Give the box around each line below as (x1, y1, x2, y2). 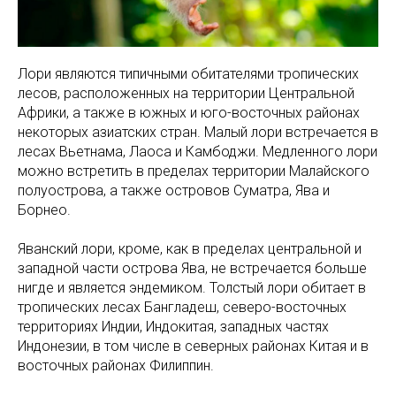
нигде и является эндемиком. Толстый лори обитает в (18, 279, 366, 296)
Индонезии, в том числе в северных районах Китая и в (18, 338, 369, 354)
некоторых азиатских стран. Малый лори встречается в (18, 124, 378, 141)
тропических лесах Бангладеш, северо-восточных (18, 299, 346, 316)
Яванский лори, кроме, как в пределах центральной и (18, 240, 362, 257)
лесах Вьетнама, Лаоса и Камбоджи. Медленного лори (18, 143, 377, 160)
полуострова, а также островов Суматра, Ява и (18, 182, 330, 199)
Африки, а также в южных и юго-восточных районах (18, 104, 360, 121)
